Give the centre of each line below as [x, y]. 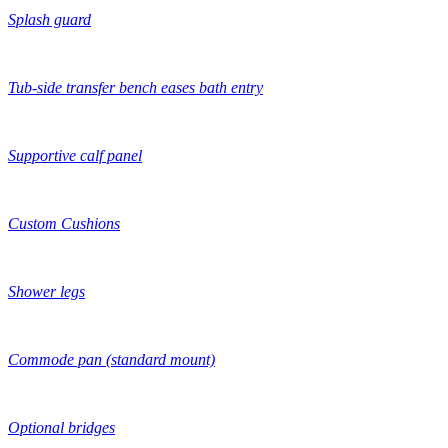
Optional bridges [61, 427]
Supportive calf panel [75, 155]
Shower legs [46, 291]
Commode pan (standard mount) [111, 359]
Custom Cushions [64, 223]
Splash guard [49, 19]
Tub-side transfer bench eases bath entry [135, 87]
